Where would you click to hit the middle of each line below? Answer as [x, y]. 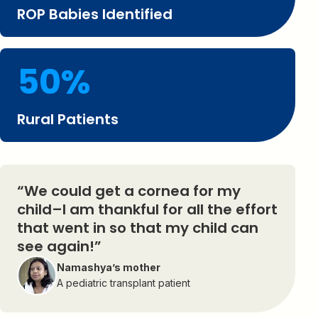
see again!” [59, 246]
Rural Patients [68, 119]
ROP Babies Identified [95, 14]
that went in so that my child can [138, 227]
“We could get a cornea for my [129, 191]
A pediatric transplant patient [124, 283]
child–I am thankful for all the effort [147, 209]
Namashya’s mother [109, 267]
